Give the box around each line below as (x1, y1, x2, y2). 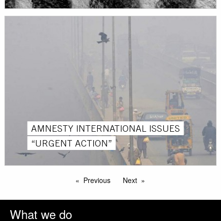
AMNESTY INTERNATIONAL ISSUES (31, 122, 181, 134)
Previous (83, 175, 110, 185)
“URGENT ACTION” (31, 137, 112, 149)
